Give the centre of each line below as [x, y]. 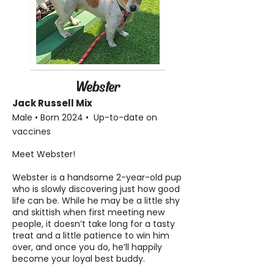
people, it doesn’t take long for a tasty [94, 224]
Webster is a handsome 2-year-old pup [97, 177]
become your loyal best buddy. [79, 259]
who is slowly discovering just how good [96, 189]
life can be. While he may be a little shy [96, 201]
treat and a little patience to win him [91, 235]
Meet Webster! [44, 154]
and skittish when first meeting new [88, 212]
